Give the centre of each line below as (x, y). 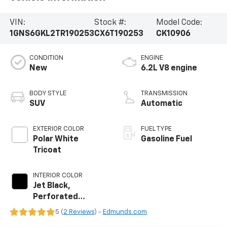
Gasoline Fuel (166, 139)
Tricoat (47, 150)
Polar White (55, 139)
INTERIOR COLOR (58, 175)
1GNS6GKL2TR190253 (52, 34)
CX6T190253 (119, 34)
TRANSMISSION (164, 93)
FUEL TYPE (156, 129)
